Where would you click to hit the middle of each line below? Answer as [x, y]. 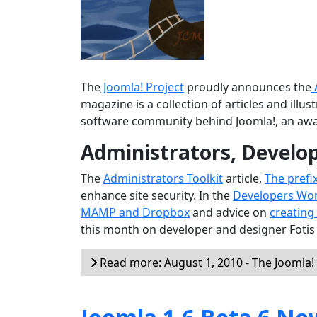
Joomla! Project [142, 87]
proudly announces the [248, 87]
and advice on [230, 212]
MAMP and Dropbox [135, 212]
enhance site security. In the [157, 195]
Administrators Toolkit [163, 178]
